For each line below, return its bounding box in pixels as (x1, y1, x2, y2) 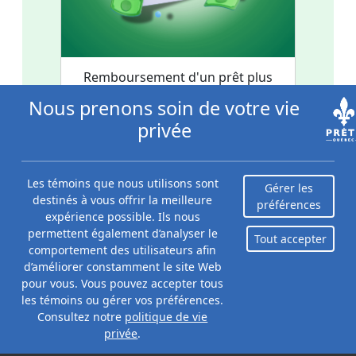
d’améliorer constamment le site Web (23, 259, 222, 274)
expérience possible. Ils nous (44, 209, 200, 224)
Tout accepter (253, 231, 327, 246)
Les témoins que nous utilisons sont (26, 176, 219, 191)
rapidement (142, 83, 214, 101)
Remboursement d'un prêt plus (83, 68, 273, 86)
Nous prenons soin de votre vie (29, 95, 300, 121)
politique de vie (125, 309, 208, 324)
